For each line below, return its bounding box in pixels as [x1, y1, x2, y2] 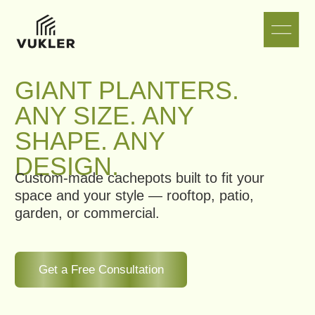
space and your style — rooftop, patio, [11, 134, 181, 146]
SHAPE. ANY [11, 90, 118, 111]
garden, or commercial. [11, 146, 115, 158]
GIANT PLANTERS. [11, 53, 171, 75]
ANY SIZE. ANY [11, 72, 139, 93]
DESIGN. [11, 108, 85, 129]
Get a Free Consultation [27, 187, 117, 198]
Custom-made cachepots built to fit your [11, 121, 189, 133]
